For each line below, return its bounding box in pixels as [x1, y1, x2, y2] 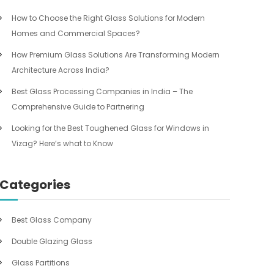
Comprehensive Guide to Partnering [12, 102, 145, 112]
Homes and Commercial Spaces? [12, 28, 141, 39]
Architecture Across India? [12, 65, 110, 75]
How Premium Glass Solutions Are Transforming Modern [12, 50, 220, 60]
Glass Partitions [12, 257, 70, 268]
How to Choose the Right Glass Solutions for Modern [12, 13, 206, 23]
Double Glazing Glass [12, 236, 93, 246]
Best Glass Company [12, 215, 92, 225]
